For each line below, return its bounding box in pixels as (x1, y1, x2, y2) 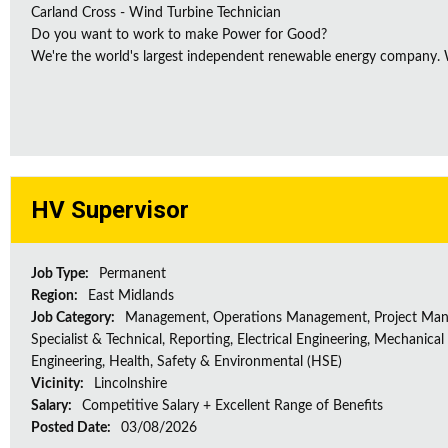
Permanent (99, 267, 166, 281)
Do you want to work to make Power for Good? (31, 28, 327, 42)
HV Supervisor (31, 196, 189, 224)
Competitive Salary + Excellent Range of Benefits (82, 399, 383, 413)
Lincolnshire (94, 377, 167, 391)
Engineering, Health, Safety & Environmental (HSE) (31, 355, 342, 369)
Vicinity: (31, 377, 87, 391)
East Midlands (88, 289, 174, 303)
